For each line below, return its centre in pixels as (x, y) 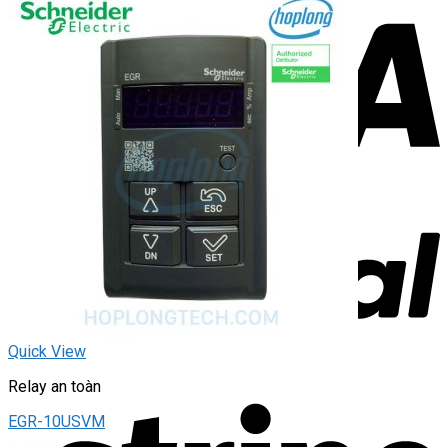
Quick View (47, 352)
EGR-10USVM (56, 422)
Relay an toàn (54, 387)
